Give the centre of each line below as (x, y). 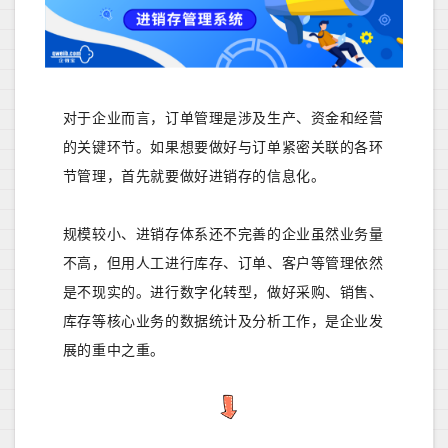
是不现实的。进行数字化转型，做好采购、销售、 (223, 292)
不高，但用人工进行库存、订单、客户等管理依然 (223, 263)
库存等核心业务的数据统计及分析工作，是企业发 (223, 321)
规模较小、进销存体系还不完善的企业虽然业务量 (223, 234)
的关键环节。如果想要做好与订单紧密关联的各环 (223, 147)
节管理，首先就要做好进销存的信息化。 (194, 176)
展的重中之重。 (113, 350)
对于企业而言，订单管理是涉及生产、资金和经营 (223, 118)
